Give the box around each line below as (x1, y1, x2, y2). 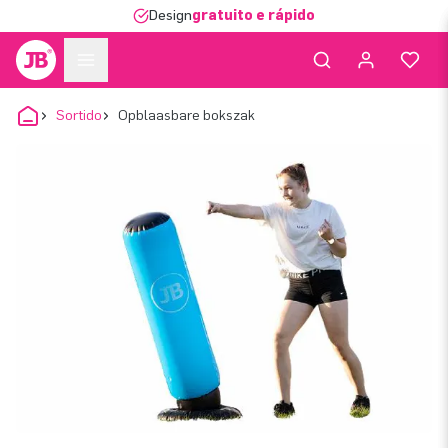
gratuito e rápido (192, 7, 315, 24)
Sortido (56, 107, 102, 124)
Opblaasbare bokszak (118, 107, 255, 124)
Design (149, 7, 192, 24)
